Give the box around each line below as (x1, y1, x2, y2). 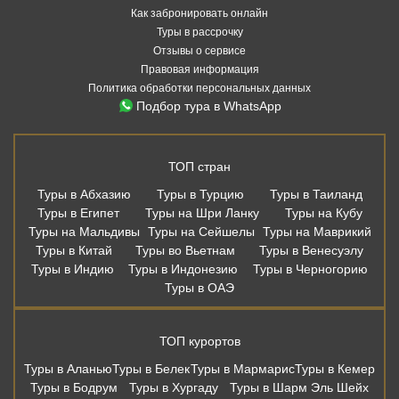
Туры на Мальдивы (28, 224, 140, 239)
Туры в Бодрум (29, 379, 118, 395)
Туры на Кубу (284, 205, 362, 220)
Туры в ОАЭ (165, 280, 234, 295)
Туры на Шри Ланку (144, 205, 259, 220)
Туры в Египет (37, 205, 119, 220)
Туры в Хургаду (128, 379, 218, 395)
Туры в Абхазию (37, 186, 131, 201)
